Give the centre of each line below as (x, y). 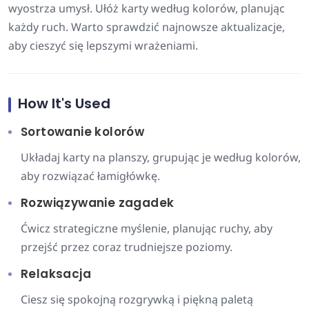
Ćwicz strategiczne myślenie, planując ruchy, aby (147, 228)
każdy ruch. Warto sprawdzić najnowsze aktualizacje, (147, 27)
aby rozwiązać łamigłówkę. (90, 176)
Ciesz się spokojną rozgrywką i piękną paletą (137, 299)
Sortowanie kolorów (83, 132)
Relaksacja (56, 274)
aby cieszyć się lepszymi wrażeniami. (103, 46)
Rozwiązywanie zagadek (98, 203)
